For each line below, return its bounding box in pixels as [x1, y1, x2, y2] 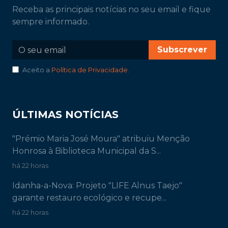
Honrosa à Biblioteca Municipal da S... [12, 146, 161, 156]
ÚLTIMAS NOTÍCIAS [12, 108, 119, 121]
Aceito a [22, 66, 51, 74]
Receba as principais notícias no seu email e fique [12, 5, 211, 15]
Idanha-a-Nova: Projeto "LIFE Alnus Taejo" [12, 181, 182, 191]
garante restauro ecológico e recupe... [12, 193, 166, 203]
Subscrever [157, 45, 207, 55]
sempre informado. [12, 17, 89, 27]
